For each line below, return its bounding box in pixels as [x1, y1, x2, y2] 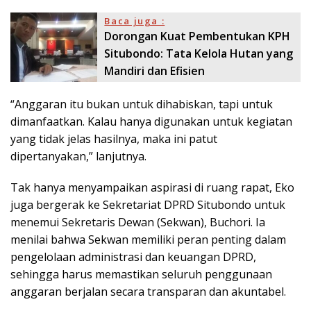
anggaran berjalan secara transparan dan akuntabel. [10, 284, 286, 300]
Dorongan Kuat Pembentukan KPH [104, 28, 291, 44]
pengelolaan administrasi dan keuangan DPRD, [10, 249, 256, 265]
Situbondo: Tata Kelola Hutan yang [104, 46, 294, 62]
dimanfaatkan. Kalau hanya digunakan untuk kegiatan [10, 114, 292, 130]
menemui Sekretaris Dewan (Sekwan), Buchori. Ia [10, 215, 265, 230]
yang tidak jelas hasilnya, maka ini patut [10, 131, 217, 147]
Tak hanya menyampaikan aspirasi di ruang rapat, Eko [10, 180, 294, 196]
